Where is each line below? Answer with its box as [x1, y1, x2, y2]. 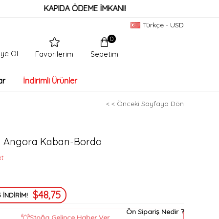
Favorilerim [35, 49, 73, 59]
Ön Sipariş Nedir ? [126, 207, 184, 216]
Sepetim [90, 49, 118, 59]
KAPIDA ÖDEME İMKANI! [15, 3, 98, 13]
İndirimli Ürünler [23, 75, 77, 86]
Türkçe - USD [143, 20, 184, 29]
